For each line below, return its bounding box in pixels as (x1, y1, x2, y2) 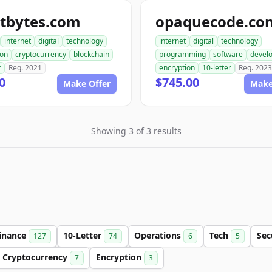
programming (159, 49, 206, 59)
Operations (134, 229, 183, 241)
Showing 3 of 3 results (90, 125, 182, 137)
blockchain (73, 49, 109, 59)
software (213, 49, 243, 59)
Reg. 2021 (8, 63, 42, 73)
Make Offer (63, 78, 110, 89)
